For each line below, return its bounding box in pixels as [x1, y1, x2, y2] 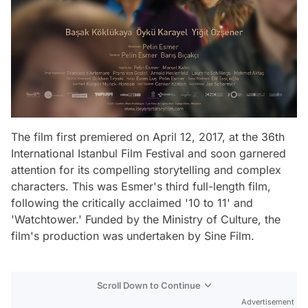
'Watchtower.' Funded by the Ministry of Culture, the [11, 212, 280, 227]
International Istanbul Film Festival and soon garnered [11, 146, 286, 161]
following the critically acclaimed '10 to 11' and [11, 196, 253, 210]
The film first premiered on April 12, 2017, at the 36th [11, 130, 285, 144]
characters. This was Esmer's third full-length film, [11, 179, 271, 194]
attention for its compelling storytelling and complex [11, 163, 281, 177]
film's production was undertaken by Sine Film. [11, 229, 254, 243]
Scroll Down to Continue [97, 280, 201, 291]
